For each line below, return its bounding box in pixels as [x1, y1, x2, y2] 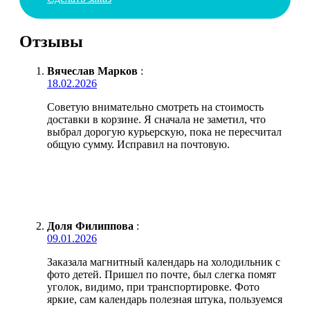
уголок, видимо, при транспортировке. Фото [47, 280, 259, 293]
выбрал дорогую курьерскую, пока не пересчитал [47, 125, 282, 138]
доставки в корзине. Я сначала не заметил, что [47, 113, 266, 125]
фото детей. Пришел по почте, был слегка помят [47, 268, 276, 280]
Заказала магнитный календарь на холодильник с [47, 255, 280, 268]
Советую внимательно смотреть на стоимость [47, 100, 264, 113]
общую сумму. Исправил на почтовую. [47, 138, 230, 150]
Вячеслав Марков [47, 64, 138, 77]
